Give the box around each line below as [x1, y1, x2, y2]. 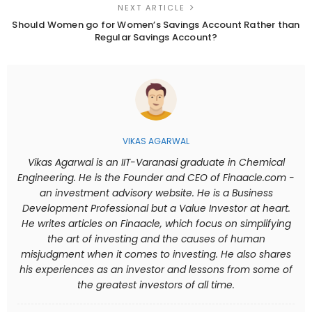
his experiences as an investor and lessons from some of [19, 263, 292, 277]
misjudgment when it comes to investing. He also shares [21, 248, 291, 262]
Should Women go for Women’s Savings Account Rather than [12, 18, 300, 32]
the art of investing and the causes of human [47, 233, 265, 247]
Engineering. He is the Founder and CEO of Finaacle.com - [17, 171, 295, 185]
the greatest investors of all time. [77, 279, 235, 292]
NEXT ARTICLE [117, 2, 185, 14]
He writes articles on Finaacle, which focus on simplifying [21, 217, 291, 231]
